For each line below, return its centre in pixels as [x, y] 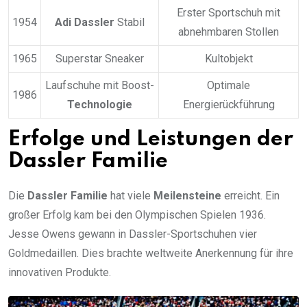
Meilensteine [187, 196]
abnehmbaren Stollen [229, 32]
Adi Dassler [85, 23]
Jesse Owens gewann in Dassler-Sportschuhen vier [133, 234]
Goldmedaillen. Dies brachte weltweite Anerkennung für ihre [151, 254]
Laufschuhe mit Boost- [100, 86]
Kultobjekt [229, 59]
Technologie [100, 105]
